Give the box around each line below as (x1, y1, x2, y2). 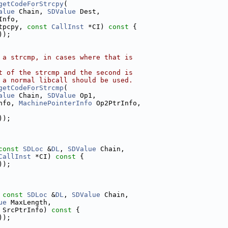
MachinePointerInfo (19, 99, 92, 107)
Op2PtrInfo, (92, 99, 141, 107)
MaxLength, (7, 198, 51, 206)
